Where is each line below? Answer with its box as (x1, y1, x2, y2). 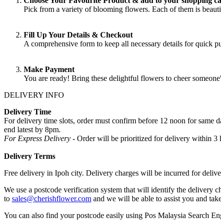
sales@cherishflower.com (12, 194, 91, 203)
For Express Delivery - (4, 134, 77, 143)
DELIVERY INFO (4, 91, 64, 99)
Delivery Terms (4, 152, 55, 160)
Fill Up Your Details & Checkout (24, 31, 133, 39)
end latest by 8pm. (4, 125, 61, 134)
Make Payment (24, 65, 74, 74)
